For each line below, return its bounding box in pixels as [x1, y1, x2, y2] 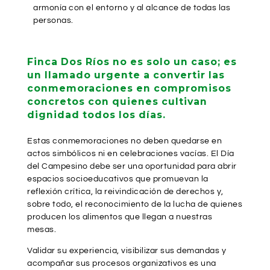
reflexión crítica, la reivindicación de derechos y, [27, 187, 224, 196]
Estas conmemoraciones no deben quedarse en [27, 137, 222, 146]
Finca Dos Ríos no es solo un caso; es [27, 56, 237, 68]
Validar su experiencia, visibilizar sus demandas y [27, 246, 226, 256]
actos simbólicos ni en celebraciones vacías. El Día [27, 149, 234, 159]
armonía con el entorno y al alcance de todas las [33, 4, 230, 13]
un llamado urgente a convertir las [27, 69, 225, 81]
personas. [33, 16, 74, 25]
